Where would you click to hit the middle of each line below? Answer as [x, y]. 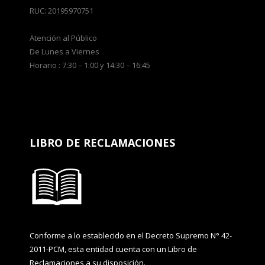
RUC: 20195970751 [62, 11]
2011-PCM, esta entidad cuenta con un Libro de [113, 249]
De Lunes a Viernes [64, 51]
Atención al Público [63, 38]
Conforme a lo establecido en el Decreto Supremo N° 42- [131, 235]
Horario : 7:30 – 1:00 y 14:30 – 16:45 [90, 65]
